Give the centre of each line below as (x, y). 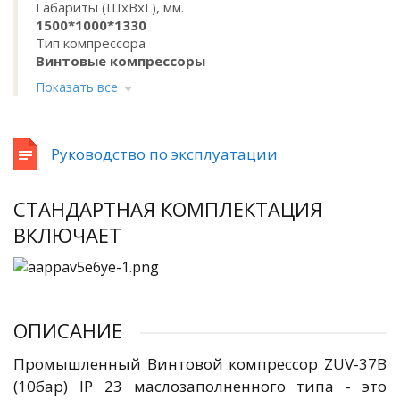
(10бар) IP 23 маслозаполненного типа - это (200, 386)
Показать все (77, 87)
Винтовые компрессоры (121, 61)
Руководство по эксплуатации (164, 154)
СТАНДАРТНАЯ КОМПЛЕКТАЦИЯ (168, 209)
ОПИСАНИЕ (68, 330)
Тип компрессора (91, 43)
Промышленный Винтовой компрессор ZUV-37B (200, 364)
